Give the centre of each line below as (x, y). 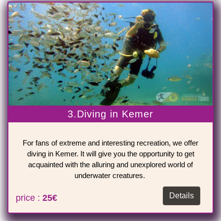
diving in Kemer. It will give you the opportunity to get (110, 154)
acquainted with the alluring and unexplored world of (110, 165)
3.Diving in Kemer (110, 114)
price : (29, 198)
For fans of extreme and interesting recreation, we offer (110, 143)
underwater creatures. (110, 176)
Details (182, 196)
